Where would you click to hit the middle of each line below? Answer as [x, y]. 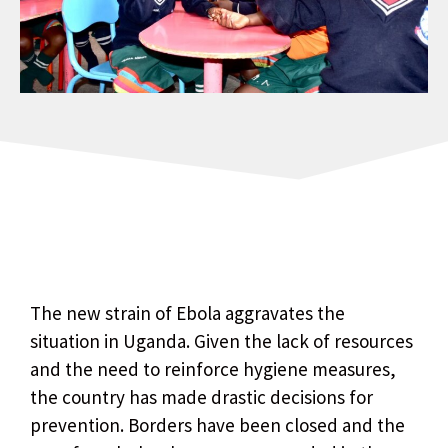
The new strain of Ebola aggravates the [187, 312]
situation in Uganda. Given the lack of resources [221, 340]
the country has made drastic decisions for [201, 396]
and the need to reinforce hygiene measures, [213, 368]
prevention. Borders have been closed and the [217, 424]
